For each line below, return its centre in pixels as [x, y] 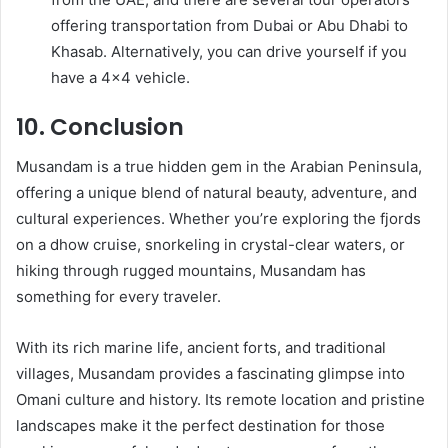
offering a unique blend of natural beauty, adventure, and [216, 192]
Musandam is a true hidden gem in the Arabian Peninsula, [219, 166]
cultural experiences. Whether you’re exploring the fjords [218, 218]
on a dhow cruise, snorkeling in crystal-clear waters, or [210, 244]
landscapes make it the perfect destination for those [200, 425]
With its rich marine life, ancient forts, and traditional [201, 347]
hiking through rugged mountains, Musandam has [191, 270]
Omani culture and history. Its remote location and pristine [220, 399]
